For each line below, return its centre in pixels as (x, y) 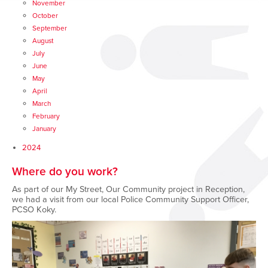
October (45, 16)
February (46, 116)
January (44, 129)
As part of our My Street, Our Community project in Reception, (128, 189)
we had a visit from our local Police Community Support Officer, (130, 200)
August (43, 41)
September (50, 28)
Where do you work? (65, 171)
